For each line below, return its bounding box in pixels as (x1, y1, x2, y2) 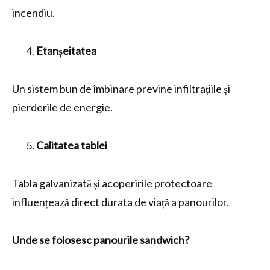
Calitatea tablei (36, 139, 107, 152)
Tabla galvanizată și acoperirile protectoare (12, 177, 212, 190)
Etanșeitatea (36, 44, 96, 57)
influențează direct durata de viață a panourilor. (12, 195, 229, 209)
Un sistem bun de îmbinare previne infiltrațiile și (12, 82, 230, 95)
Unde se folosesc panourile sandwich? (12, 233, 189, 246)
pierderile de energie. (12, 101, 113, 114)
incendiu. (12, 6, 55, 19)
